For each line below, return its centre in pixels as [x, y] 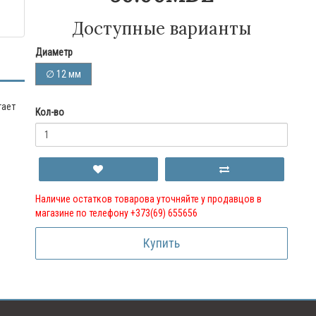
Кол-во [49, 112]
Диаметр [54, 52]
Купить [161, 243]
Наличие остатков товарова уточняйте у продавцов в [148, 199]
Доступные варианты [161, 29]
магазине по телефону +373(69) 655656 [116, 213]
